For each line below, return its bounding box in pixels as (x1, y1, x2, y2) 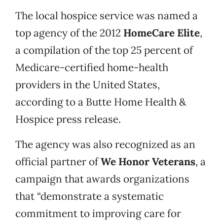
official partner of (15, 155, 101, 169)
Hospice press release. (15, 112, 121, 126)
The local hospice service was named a (15, 9, 198, 23)
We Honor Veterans (101, 155, 195, 169)
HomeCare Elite (123, 26, 200, 40)
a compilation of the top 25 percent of (15, 43, 193, 57)
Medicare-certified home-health (15, 61, 168, 74)
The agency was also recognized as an (15, 138, 195, 151)
